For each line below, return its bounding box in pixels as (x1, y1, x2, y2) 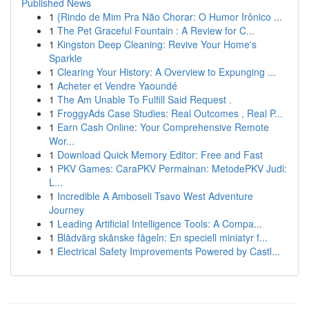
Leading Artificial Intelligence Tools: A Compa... (57, 217, 262, 230)
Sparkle (49, 51, 82, 65)
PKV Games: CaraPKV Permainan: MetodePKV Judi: (57, 161, 287, 175)
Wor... (49, 134, 74, 148)
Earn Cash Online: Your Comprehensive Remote (57, 120, 269, 134)
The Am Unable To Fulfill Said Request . (57, 92, 232, 106)
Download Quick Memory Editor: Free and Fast (57, 148, 263, 161)
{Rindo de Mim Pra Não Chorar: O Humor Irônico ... (57, 10, 282, 23)
